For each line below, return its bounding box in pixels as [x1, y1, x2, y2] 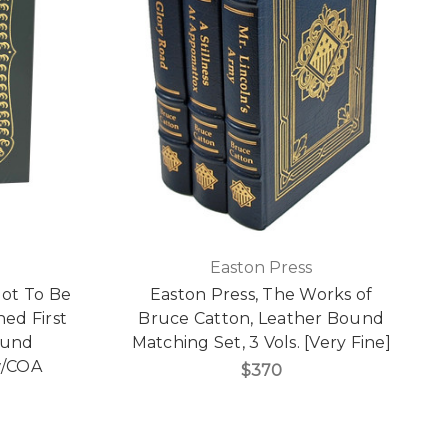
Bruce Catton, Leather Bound [138, 309, 385, 329]
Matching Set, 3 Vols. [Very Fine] [131, 333, 391, 353]
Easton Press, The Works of [149, 285, 373, 305]
